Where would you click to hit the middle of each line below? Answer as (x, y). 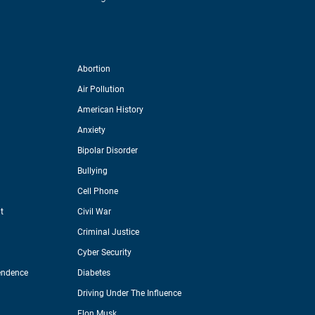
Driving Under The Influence (129, 294)
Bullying (92, 171)
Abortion (94, 69)
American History (110, 110)
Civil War (94, 212)
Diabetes (94, 273)
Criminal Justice (108, 232)
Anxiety (91, 130)
